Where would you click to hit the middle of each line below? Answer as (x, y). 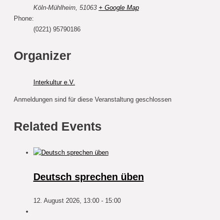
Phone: (24, 18)
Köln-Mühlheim (54, 7)
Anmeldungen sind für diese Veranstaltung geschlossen (92, 99)
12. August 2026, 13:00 (66, 201)
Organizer (42, 56)
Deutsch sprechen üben (88, 177)
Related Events (57, 126)
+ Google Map (119, 7)
